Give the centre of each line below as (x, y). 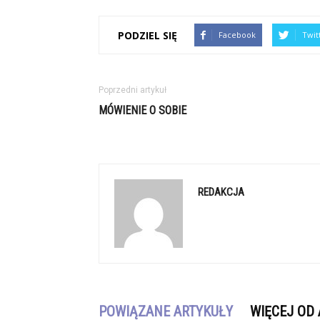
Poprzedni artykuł (132, 90)
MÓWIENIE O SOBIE (142, 110)
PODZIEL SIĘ (147, 35)
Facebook (237, 35)
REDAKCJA (221, 192)
